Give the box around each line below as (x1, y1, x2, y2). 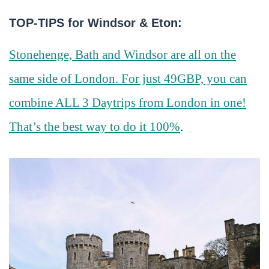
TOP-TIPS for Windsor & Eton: (9, 16, 182, 30)
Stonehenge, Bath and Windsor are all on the (9, 47, 236, 62)
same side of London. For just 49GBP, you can (9, 71, 247, 86)
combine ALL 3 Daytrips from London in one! (9, 95, 246, 110)
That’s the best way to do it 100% (9, 119, 180, 134)
